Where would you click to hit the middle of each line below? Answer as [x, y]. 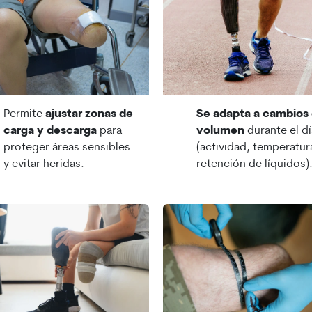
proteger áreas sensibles [67, 148]
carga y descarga [50, 131]
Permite [24, 115]
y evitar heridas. [44, 165]
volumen [220, 131]
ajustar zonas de [89, 115]
